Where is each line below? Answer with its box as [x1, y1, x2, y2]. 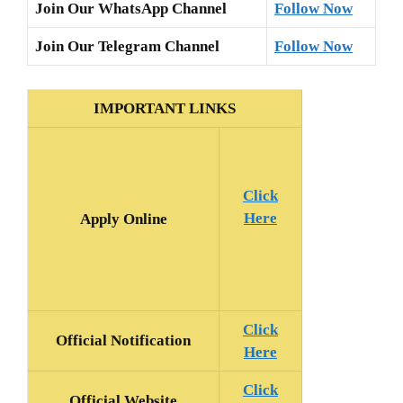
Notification [111, 331, 191, 349]
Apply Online [79, 210, 167, 228]
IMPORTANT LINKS [94, 99, 236, 117]
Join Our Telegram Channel [35, 38, 219, 56]
